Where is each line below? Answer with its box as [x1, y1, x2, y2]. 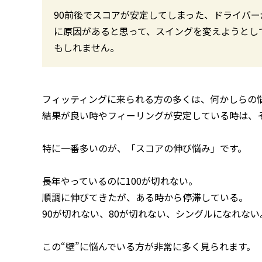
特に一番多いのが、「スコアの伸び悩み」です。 [42, 140, 247, 155]
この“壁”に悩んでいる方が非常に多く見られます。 [42, 239, 256, 253]
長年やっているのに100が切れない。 [42, 173, 198, 188]
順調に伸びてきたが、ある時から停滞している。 [42, 189, 248, 204]
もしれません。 [54, 40, 119, 54]
